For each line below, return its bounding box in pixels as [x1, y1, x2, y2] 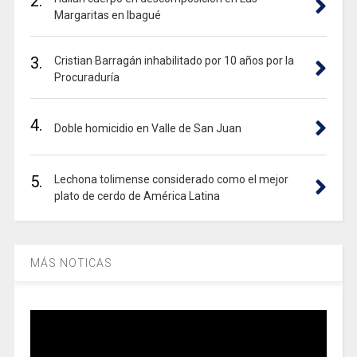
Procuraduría [53, 71, 120, 84]
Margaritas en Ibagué [53, 9, 161, 22]
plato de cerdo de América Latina [53, 190, 220, 203]
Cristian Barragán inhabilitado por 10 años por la [53, 54, 294, 68]
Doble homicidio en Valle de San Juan [53, 122, 241, 135]
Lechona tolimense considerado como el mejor [53, 173, 288, 186]
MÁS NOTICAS [29, 257, 112, 270]
